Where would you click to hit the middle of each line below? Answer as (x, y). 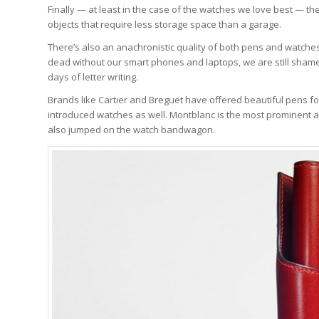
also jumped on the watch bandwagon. (131, 130)
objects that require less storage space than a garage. (164, 25)
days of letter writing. (93, 77)
